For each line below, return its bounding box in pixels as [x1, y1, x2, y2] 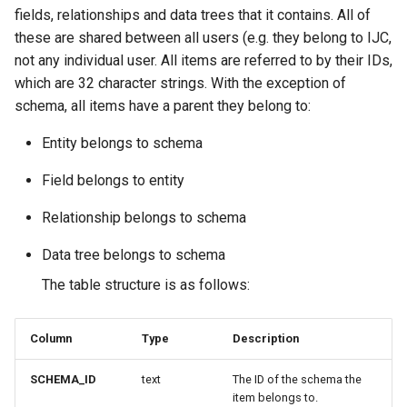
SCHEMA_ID [30, 372, 96, 386]
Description [233, 332, 299, 345]
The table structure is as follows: [42, 276, 250, 293]
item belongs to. [233, 391, 318, 404]
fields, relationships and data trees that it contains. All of [15, 6, 371, 24]
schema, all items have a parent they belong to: [15, 97, 311, 114]
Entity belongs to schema [42, 134, 203, 152]
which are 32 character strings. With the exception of [15, 74, 346, 92]
